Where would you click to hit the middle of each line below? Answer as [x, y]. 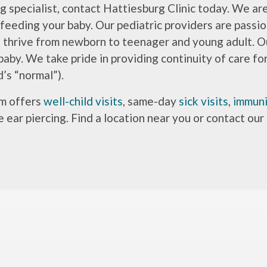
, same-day [151, 101]
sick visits [204, 101]
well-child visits [83, 101]
